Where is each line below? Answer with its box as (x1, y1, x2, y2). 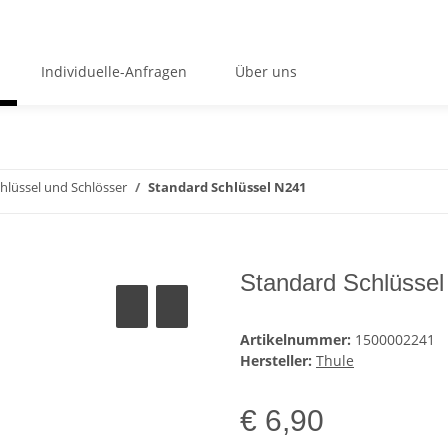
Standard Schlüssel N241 (148, 178, 306, 197)
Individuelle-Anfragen (40, 61, 187, 81)
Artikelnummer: (240, 330, 355, 350)
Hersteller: (240, 351, 312, 371)
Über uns (234, 61, 297, 81)
